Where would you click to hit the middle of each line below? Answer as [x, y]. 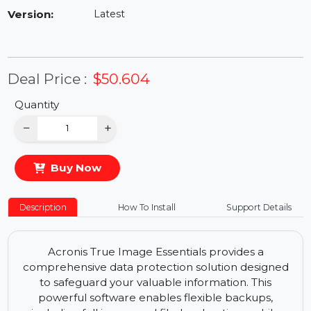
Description [45, 251]
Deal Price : [50, 116]
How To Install [154, 251]
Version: [32, 48]
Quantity [39, 143]
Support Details [273, 251]
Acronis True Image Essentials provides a [164, 297]
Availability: [42, 21]
